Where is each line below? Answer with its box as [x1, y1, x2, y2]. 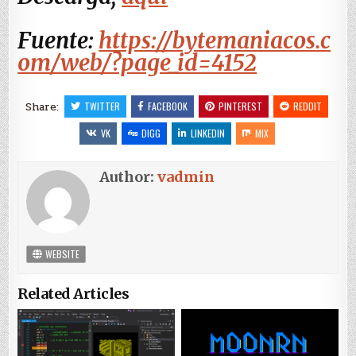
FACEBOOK [147, 99, 188, 114]
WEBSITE [43, 247, 80, 261]
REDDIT [292, 99, 322, 114]
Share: [25, 99, 63, 116]
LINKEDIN [191, 126, 225, 141]
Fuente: [17, 26, 99, 56]
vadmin [157, 168, 215, 187]
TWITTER [83, 99, 120, 114]
